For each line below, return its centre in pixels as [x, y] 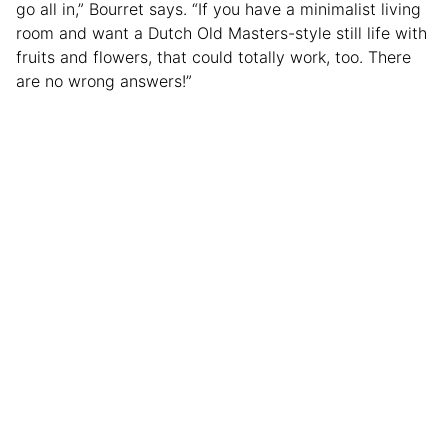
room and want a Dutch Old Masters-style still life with [221, 33]
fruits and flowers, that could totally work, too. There [213, 57]
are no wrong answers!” [106, 81]
